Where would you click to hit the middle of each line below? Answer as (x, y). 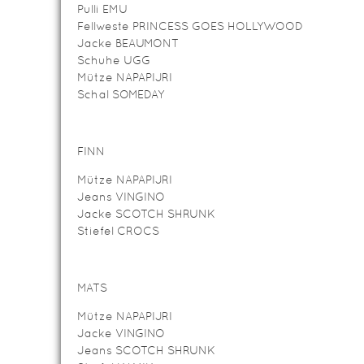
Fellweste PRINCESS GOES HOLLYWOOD (190, 26)
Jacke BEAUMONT (128, 43)
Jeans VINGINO (121, 197)
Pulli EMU (102, 9)
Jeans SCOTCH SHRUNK (146, 350)
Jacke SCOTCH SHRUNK (146, 214)
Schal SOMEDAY (121, 94)
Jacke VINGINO (121, 333)
